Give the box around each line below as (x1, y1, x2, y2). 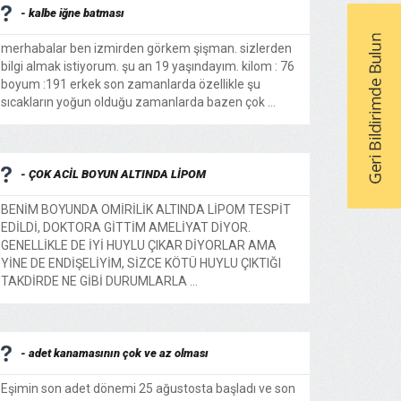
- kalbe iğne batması (21, 6, 124, 20)
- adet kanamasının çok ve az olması (21, 346, 209, 360)
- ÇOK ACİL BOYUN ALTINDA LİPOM (21, 167, 206, 181)
